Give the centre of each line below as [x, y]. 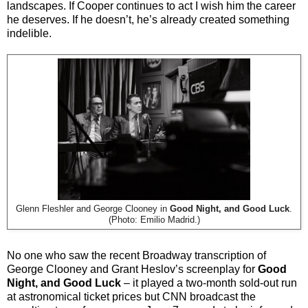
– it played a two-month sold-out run [209, 283]
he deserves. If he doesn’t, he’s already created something [148, 19]
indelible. [29, 33]
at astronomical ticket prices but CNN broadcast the [131, 296]
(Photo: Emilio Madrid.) [154, 220]
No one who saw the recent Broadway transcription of [136, 255]
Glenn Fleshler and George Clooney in [93, 209]
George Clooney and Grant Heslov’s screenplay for [132, 269]
